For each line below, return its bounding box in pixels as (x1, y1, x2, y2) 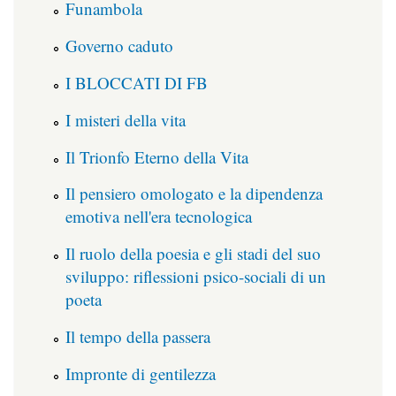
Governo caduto (65, 34, 173, 57)
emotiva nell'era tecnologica (65, 205, 252, 228)
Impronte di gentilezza (65, 362, 216, 385)
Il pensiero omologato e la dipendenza (65, 182, 323, 205)
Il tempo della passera (65, 324, 210, 347)
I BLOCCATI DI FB (65, 71, 208, 94)
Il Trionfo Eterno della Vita (65, 145, 248, 168)
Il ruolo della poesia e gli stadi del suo (65, 242, 321, 265)
